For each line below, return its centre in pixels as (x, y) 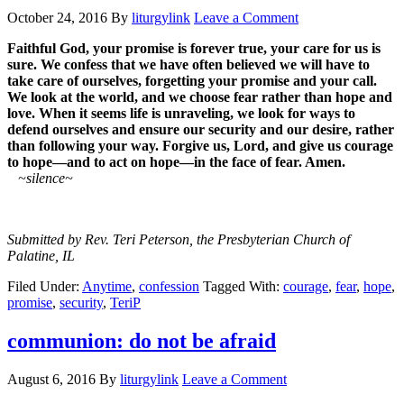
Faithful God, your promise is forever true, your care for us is (194, 48)
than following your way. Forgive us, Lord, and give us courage (200, 145)
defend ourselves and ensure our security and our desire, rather (201, 129)
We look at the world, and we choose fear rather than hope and (200, 96)
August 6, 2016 (51, 379)
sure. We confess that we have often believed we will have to (188, 64)
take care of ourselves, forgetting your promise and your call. (192, 80)
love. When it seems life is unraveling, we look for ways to (181, 113)
